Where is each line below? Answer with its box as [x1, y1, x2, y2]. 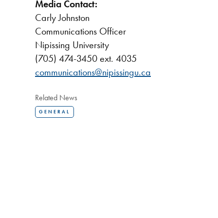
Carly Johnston [35, 11, 90, 24]
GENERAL [39, 108, 70, 115]
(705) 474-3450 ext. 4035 [35, 52, 137, 65]
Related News [35, 92, 77, 103]
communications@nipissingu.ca [35, 65, 151, 78]
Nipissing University [35, 38, 109, 51]
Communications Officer [35, 24, 126, 37]
